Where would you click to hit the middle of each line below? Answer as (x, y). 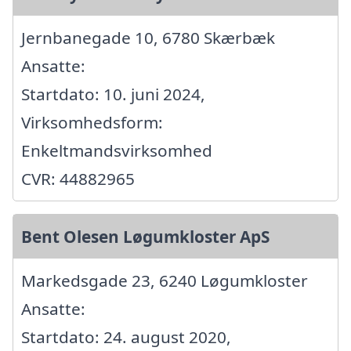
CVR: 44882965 (78, 179)
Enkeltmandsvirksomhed (117, 151)
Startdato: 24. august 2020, (126, 337)
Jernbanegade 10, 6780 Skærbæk (148, 38)
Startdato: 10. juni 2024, (113, 94)
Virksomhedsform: (92, 123)
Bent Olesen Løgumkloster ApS (145, 237)
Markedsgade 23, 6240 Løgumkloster (165, 281)
